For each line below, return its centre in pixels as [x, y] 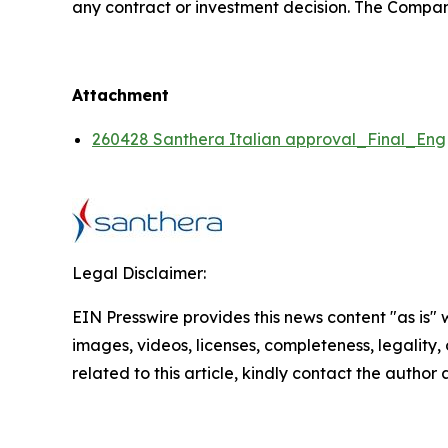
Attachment [120, 94]
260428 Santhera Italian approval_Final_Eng [269, 138]
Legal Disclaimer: [139, 272]
